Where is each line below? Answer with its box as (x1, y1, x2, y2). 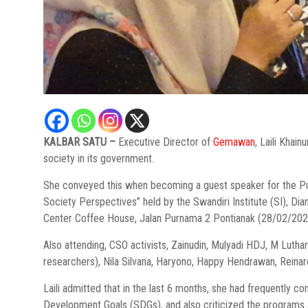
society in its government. (43, 152, 154, 165)
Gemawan (213, 135, 255, 148)
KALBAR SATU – (43, 135, 118, 148)
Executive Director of (118, 135, 213, 148)
